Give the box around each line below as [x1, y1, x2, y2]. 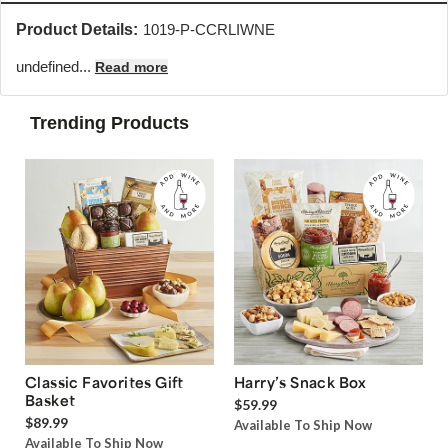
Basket [25, 391, 76, 410]
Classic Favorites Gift [25, 373, 184, 392]
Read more [95, 59, 168, 75]
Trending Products [30, 113, 189, 133]
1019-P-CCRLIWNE [143, 21, 275, 38]
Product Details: [16, 21, 138, 38]
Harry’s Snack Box [234, 373, 367, 392]
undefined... [16, 58, 95, 75]
